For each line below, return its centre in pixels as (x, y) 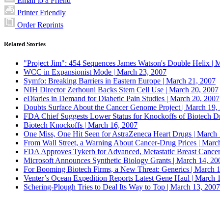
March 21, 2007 (191, 81)
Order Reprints (40, 25)
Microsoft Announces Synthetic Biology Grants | (100, 161)
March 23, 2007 (142, 72)
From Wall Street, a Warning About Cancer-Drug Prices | (113, 143)
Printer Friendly (41, 13)
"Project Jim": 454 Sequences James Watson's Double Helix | (119, 63)
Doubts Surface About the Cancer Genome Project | (105, 108)
